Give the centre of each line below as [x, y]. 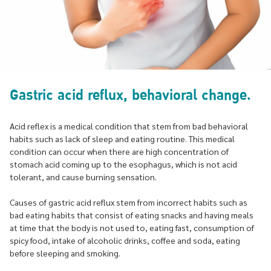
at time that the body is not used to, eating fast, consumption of [132, 228]
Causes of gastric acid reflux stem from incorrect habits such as [129, 202]
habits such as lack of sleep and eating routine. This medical [122, 139]
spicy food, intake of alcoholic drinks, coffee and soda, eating [125, 240]
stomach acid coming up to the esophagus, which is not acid [123, 164]
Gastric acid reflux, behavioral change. [130, 96]
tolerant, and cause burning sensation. [83, 177]
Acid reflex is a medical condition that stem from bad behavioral [129, 126]
